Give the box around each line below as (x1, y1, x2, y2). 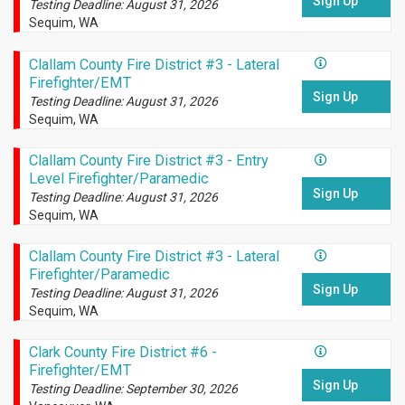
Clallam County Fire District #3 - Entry (28, 151, 268, 169)
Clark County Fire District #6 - (28, 343, 217, 361)
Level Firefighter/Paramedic (28, 169, 209, 187)
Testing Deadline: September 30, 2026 (28, 381, 238, 396)
